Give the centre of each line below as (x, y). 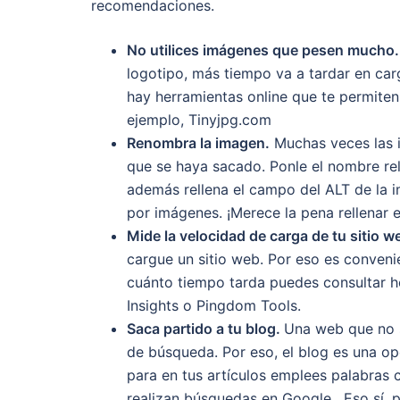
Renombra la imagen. (198, 142)
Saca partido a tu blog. (205, 328)
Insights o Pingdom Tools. (214, 305)
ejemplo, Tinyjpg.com (199, 119)
